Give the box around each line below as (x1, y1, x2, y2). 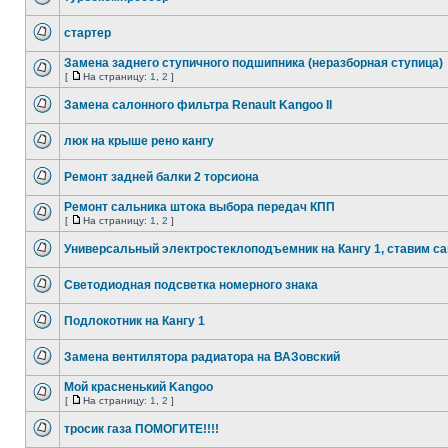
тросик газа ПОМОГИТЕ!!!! (64, 422, 219, 436)
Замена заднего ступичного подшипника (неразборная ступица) (64, 56, 443, 70)
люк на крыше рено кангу (64, 134, 214, 148)
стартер (64, 26, 111, 40)
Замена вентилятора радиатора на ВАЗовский (64, 350, 340, 364)
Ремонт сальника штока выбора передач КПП (64, 200, 335, 214)
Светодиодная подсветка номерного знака (64, 278, 318, 292)
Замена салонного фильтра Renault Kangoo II (64, 98, 332, 112)
